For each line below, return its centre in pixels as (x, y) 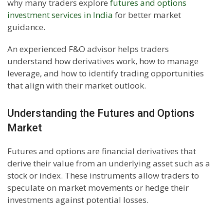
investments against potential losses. (78, 200)
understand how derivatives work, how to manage (103, 61)
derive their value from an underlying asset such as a (109, 163)
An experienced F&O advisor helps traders (88, 49)
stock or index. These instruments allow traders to (103, 176)
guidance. (26, 27)
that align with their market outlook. (77, 86)
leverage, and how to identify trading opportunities (106, 73)
